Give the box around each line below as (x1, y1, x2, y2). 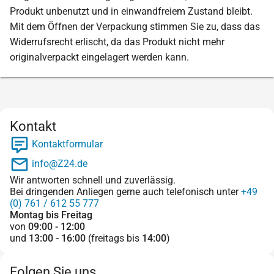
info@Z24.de (29, 158, 87, 170)
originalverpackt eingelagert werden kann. (10, 51, 189, 63)
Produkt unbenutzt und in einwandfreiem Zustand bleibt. (10, 5, 253, 17)
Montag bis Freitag (10, 209, 92, 221)
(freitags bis (86, 232, 142, 244)
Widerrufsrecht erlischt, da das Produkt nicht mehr (10, 35, 224, 48)
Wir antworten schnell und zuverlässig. (10, 174, 176, 186)
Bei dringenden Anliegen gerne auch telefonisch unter (10, 185, 241, 198)
